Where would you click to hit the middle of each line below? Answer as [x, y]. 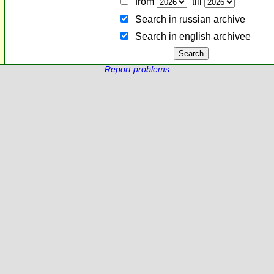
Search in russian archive [187, 19]
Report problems [137, 69]
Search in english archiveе [190, 36]
